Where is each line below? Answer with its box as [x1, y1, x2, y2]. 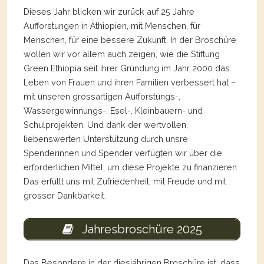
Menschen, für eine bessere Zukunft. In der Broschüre [24, 34, 236, 45]
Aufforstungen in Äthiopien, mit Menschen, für [24, 20, 200, 31]
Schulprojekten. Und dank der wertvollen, [24, 119, 188, 130]
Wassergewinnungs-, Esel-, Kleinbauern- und [24, 105, 203, 115]
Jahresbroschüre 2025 [80, 222, 202, 236]
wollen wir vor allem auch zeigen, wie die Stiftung [24, 48, 220, 59]
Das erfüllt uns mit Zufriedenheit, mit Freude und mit [24, 176, 226, 186]
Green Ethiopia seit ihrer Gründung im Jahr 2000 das [24, 62, 230, 73]
